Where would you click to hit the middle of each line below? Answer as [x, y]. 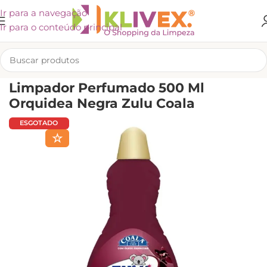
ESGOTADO [39, 123]
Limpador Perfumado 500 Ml [107, 88]
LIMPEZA [47, 74]
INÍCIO [19, 74]
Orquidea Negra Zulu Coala [102, 103]
